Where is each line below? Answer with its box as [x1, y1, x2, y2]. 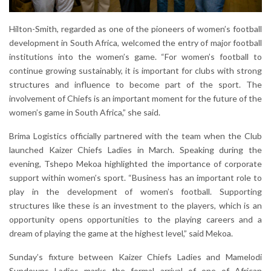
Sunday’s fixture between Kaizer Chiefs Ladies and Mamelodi [9, 252, 262, 263]
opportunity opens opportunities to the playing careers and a [9, 214, 262, 225]
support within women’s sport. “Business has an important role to [9, 172, 262, 183]
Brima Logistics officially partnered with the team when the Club [9, 131, 262, 142]
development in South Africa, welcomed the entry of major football [9, 38, 262, 48]
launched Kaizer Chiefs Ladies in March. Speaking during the [9, 145, 262, 155]
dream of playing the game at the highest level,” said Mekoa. [9, 228, 233, 239]
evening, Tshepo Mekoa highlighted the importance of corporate [9, 158, 262, 169]
